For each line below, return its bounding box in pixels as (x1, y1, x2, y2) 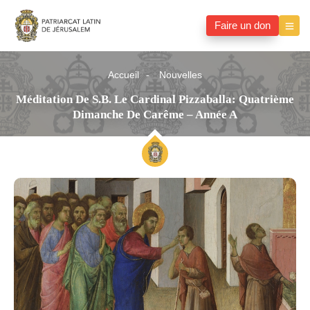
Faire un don (215, 15, 271, 37)
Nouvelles (159, 65, 202, 86)
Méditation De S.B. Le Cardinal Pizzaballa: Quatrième (16, 93, 294, 107)
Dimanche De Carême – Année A (73, 108, 237, 122)
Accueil (108, 65, 139, 86)
